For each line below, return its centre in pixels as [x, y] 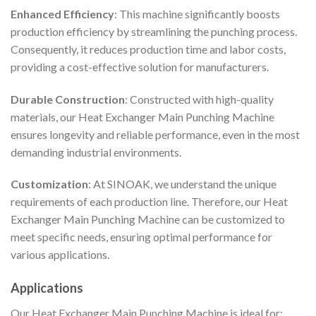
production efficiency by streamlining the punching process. [154, 31]
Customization [49, 184]
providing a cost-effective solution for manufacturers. [140, 66]
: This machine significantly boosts [197, 13]
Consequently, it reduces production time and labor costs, [148, 49]
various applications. [60, 255]
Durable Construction [68, 99]
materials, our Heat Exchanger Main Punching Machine [142, 116]
